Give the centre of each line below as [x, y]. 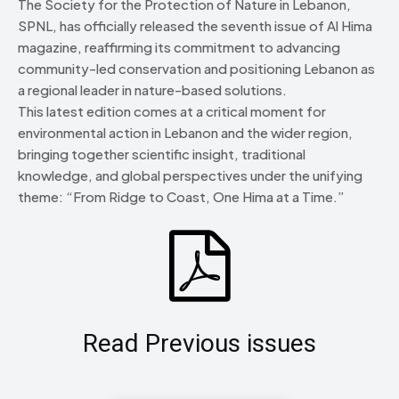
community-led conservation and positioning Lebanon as [196, 68]
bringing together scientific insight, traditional [162, 153]
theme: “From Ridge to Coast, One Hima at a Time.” [181, 196]
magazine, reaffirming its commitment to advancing [179, 46]
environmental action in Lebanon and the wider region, [185, 132]
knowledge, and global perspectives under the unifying [190, 175]
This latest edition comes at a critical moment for [172, 110]
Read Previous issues [199, 343]
